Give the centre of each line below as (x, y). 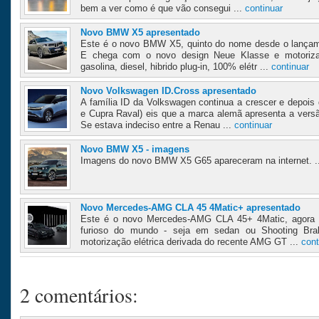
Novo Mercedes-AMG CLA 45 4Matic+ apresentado (190, 208)
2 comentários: (79, 296)
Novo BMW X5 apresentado (140, 33)
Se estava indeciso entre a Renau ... (157, 125)
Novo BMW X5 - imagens (135, 150)
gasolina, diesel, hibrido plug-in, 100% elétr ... (176, 67)
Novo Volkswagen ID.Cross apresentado (168, 91)
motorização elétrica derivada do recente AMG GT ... (191, 242)
